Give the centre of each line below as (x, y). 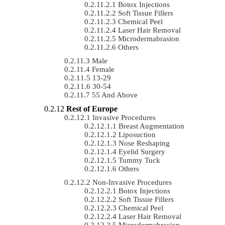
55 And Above (115, 95)
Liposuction (137, 134)
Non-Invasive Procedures (132, 182)
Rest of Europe (92, 108)
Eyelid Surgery (142, 151)
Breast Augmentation (151, 126)
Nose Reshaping (144, 143)
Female (103, 69)
